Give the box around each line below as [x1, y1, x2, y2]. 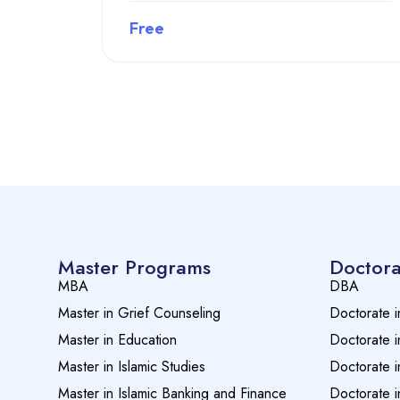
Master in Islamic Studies [58, 356, 205, 378]
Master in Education [58, 329, 177, 351]
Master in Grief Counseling [58, 303, 221, 324]
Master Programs [58, 253, 211, 282]
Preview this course [195, 79, 327, 98]
